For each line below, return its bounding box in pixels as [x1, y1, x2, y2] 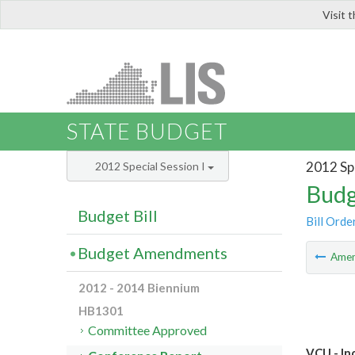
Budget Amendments [78, 243, 227, 263]
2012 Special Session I [95, 159, 208, 174]
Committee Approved [88, 323, 208, 338]
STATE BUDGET [67, 118, 227, 145]
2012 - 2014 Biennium [78, 281, 200, 296]
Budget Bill [78, 206, 158, 226]
